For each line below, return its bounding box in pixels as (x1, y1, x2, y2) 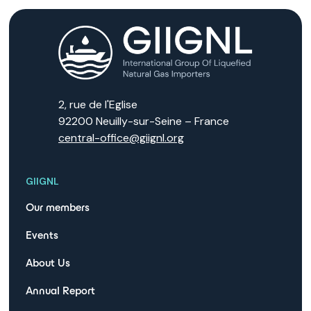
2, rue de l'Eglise (58, 97, 137, 112)
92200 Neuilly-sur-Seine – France (58, 114, 229, 129)
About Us (26, 257, 71, 269)
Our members (26, 201, 90, 214)
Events (26, 229, 59, 242)
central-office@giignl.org (58, 131, 184, 146)
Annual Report (26, 285, 96, 297)
